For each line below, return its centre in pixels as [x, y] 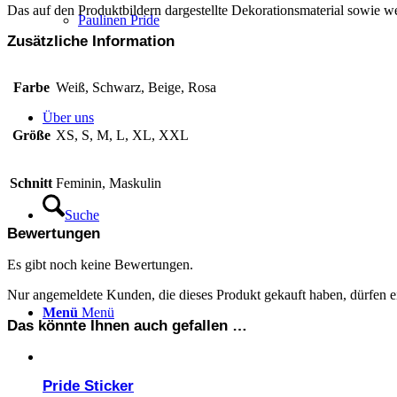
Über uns [68, 117]
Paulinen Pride [119, 20]
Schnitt [31, 183]
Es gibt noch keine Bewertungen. [100, 264]
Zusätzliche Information [91, 41]
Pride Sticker [88, 385]
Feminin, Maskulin [109, 183]
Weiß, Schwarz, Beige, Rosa [136, 87]
